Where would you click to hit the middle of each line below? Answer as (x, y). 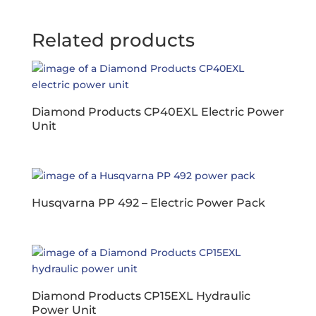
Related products (113, 40)
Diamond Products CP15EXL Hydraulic (141, 296)
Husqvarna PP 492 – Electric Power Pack (148, 203)
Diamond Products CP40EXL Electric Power (158, 112)
